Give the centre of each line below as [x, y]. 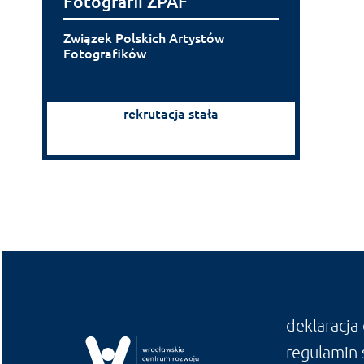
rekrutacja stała [171, 113]
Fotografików [105, 52]
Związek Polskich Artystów [144, 37]
